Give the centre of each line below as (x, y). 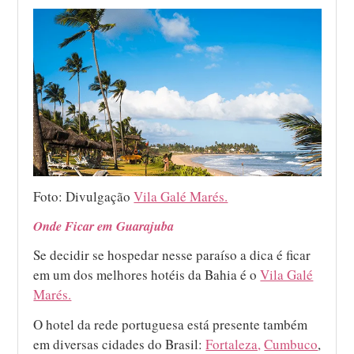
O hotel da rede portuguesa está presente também (171, 325)
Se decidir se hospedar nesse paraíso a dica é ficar (172, 255)
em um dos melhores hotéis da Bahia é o (147, 275)
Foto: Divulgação (84, 197)
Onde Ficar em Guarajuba (104, 226)
